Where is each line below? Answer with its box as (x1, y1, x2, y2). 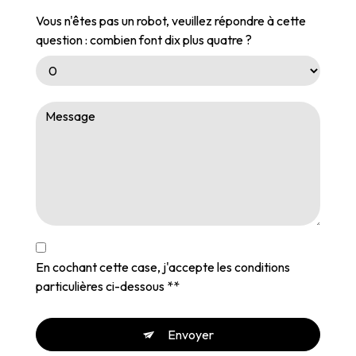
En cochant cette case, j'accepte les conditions (36, 258, 290, 275)
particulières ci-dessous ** (36, 277, 180, 294)
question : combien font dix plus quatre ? (36, 31, 252, 48)
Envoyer (168, 326, 214, 342)
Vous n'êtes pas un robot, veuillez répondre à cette (36, 12, 306, 29)
